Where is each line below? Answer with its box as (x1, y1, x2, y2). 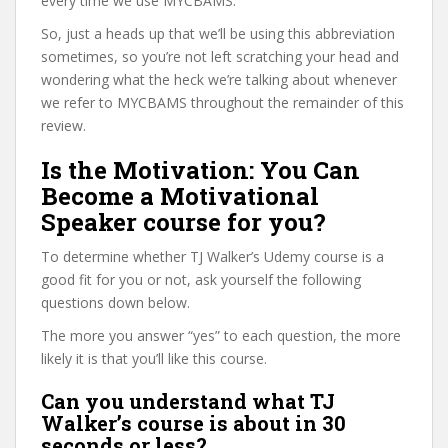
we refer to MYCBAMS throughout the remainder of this (41, 93, 404, 112)
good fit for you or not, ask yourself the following (41, 270, 361, 289)
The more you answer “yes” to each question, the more (41, 326, 401, 345)
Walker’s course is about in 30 (41, 410, 346, 436)
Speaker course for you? (41, 206, 326, 238)
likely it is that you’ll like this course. (41, 349, 267, 368)
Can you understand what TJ (41, 388, 335, 414)
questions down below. (41, 293, 190, 312)
